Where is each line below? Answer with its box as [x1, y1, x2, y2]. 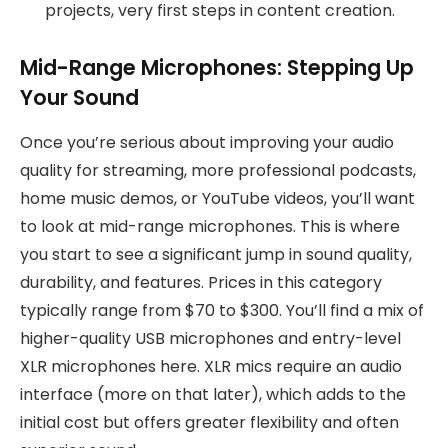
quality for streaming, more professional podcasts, [20, 158, 416, 182]
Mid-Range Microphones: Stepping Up [20, 53, 414, 83]
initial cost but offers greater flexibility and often [20, 410, 399, 434]
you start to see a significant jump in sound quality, [20, 242, 412, 266]
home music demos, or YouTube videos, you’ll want [20, 186, 415, 210]
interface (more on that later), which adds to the [20, 382, 406, 406]
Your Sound [20, 83, 139, 113]
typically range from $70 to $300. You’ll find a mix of [20, 298, 424, 322]
